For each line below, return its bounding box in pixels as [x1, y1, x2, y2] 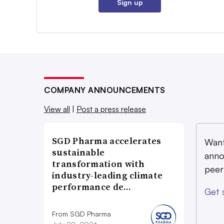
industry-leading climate [52, 168, 163, 181]
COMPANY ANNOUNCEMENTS [44, 84, 165, 95]
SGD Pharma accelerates [52, 134, 161, 147]
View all [44, 103, 70, 114]
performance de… [52, 180, 131, 193]
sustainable [52, 145, 105, 158]
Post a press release [76, 103, 146, 114]
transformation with [52, 157, 145, 170]
